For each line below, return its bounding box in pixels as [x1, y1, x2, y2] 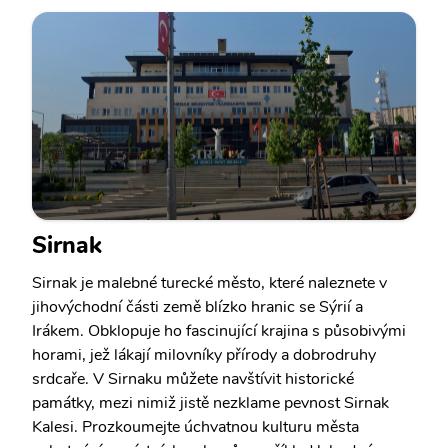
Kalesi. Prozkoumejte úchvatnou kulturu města [32, 416, 359, 438]
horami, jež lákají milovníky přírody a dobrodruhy [32, 344, 376, 366]
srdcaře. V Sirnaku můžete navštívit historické [32, 368, 354, 390]
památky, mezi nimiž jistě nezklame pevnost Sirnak [32, 392, 389, 414]
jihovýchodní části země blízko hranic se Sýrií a [32, 296, 363, 318]
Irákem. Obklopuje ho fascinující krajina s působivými [32, 320, 406, 342]
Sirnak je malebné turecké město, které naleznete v [32, 272, 387, 294]
